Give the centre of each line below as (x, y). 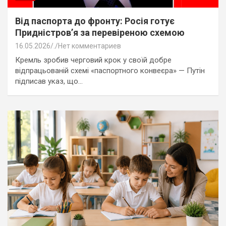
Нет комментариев (90, 46)
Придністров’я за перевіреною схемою (100, 32)
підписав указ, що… (49, 81)
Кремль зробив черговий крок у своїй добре (93, 60)
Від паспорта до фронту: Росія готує (95, 21)
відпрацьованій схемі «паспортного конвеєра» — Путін (110, 70)
